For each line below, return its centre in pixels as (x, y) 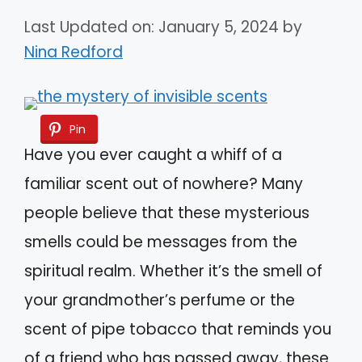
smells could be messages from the (161, 242)
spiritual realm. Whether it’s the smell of (173, 271)
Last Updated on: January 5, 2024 (152, 27)
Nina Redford (74, 53)
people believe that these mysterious (167, 213)
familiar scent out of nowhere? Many (164, 184)
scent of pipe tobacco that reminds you (178, 330)
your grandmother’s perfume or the (160, 301)
